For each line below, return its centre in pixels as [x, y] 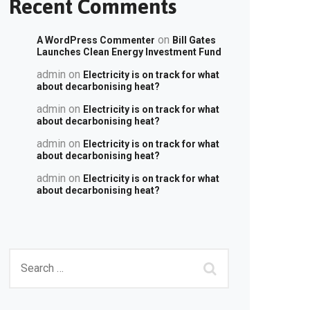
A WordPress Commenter [96, 40]
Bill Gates [194, 40]
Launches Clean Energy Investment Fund [129, 52]
